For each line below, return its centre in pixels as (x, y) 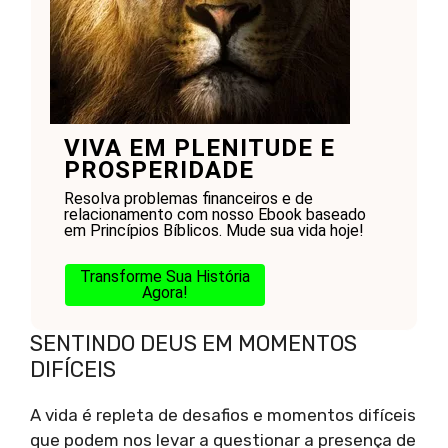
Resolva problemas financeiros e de (188, 198)
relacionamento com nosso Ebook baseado (214, 214)
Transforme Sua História (164, 276)
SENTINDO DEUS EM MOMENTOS (193, 343)
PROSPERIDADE (158, 169)
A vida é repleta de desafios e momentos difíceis (223, 414)
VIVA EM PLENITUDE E (199, 147)
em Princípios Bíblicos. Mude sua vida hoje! (213, 230)
